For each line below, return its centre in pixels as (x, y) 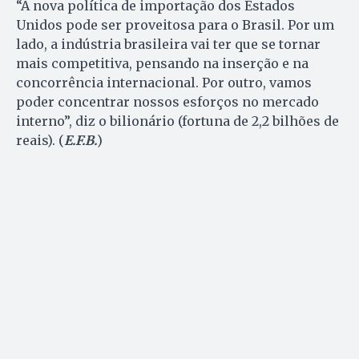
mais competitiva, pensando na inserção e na (162, 64)
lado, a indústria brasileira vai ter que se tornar (168, 44)
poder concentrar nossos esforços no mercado (167, 102)
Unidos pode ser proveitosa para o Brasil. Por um (175, 25)
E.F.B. (81, 141)
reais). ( (40, 141)
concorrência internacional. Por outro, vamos (164, 83)
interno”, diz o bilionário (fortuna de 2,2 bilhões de (177, 121)
